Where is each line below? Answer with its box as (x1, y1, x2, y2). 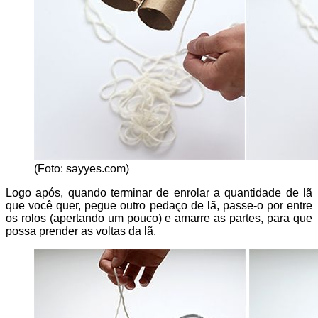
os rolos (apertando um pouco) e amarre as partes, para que (6, 212, 312, 225)
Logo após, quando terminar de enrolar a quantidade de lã (6, 187, 312, 199)
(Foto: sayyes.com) (34, 163, 129, 175)
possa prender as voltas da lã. (6, 225, 156, 238)
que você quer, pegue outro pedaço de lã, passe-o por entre (6, 199, 312, 212)
